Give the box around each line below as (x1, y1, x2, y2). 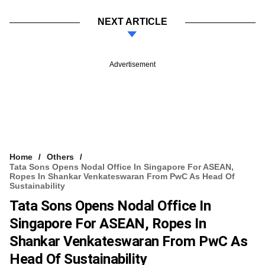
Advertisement (109, 60, 156, 69)
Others (47, 151, 74, 161)
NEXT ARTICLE (98, 16, 167, 27)
